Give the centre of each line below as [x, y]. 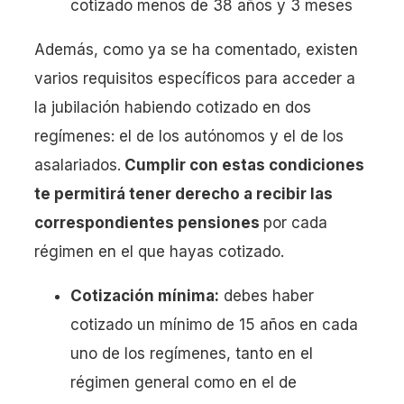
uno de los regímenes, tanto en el [192, 353]
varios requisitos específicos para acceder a [195, 78]
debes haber [266, 295]
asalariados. [78, 165]
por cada [295, 222]
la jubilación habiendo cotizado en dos [173, 107]
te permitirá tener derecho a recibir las [184, 193]
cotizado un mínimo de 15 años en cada [214, 324]
